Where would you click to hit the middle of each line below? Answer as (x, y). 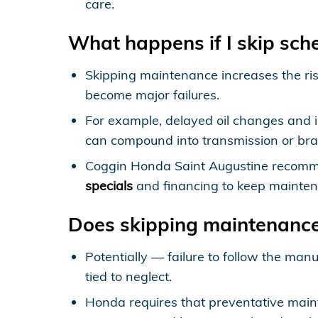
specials (109, 185)
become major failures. (152, 94)
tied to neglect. (128, 276)
